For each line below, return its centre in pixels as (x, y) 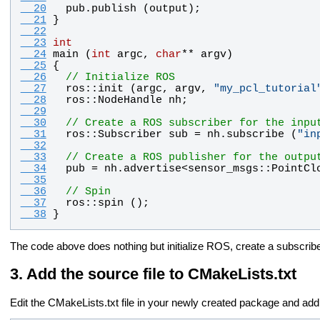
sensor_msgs (223, 168)
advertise (152, 168)
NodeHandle (130, 100)
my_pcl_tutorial (268, 88)
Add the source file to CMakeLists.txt (161, 274)
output (168, 8)
